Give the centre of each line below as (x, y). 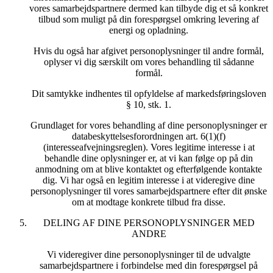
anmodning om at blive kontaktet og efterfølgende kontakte (149, 169)
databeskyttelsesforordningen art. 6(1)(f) (149, 136)
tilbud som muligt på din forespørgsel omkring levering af (149, 19)
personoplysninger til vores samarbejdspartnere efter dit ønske (149, 191)
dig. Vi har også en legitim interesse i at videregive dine (149, 180)
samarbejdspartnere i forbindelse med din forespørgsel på (149, 266)
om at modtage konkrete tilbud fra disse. (149, 202)
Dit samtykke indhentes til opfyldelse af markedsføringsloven (149, 94)
